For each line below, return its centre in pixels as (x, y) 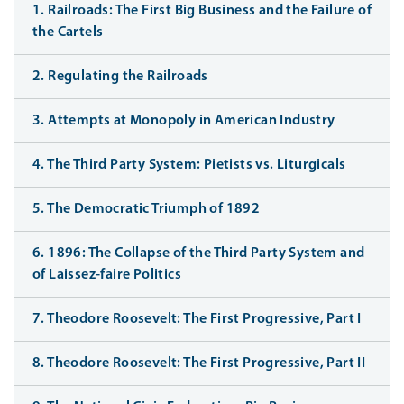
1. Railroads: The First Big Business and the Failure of (202, 10)
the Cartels (68, 32)
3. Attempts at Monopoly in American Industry (184, 120)
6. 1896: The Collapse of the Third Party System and (199, 253)
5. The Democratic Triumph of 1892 (147, 209)
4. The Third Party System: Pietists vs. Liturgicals (189, 165)
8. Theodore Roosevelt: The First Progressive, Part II (199, 363)
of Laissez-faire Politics (107, 275)
